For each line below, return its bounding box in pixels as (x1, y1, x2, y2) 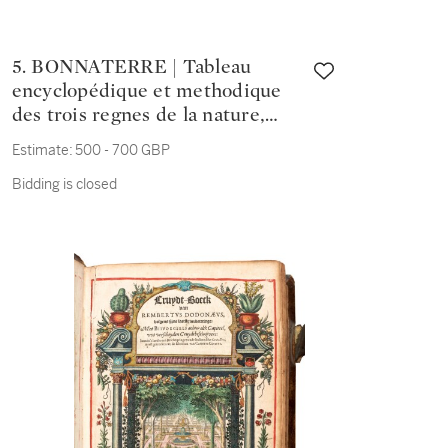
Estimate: (11, 141, 73, 159)
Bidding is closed (11, 175, 117, 193)
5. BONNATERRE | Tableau (11, 57, 32, 77)
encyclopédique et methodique (11, 81, 282, 101)
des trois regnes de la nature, (11, 105, 266, 125)
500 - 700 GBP (74, 141, 170, 159)
